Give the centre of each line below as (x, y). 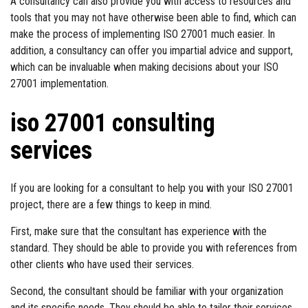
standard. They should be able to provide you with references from (154, 248)
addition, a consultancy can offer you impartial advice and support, (152, 51)
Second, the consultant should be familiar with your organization (147, 291)
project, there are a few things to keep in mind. (111, 205)
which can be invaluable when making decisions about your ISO (144, 67)
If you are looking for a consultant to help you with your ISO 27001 (152, 188)
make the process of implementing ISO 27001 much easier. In (143, 34)
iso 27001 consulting (113, 123)
